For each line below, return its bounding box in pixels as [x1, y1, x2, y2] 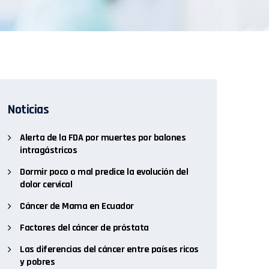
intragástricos [20, 144, 77, 157]
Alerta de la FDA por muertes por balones [20, 131, 186, 144]
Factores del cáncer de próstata [20, 222, 149, 234]
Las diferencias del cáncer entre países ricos [20, 243, 199, 256]
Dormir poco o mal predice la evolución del [20, 166, 188, 178]
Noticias [8, 101, 49, 118]
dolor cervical [20, 178, 72, 191]
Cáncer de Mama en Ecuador [20, 200, 134, 213]
